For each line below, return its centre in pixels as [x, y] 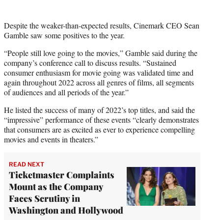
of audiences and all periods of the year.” [66, 92]
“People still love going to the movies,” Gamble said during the [101, 53]
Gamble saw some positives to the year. [64, 35]
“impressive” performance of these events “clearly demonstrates [101, 119]
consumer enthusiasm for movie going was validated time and [99, 72]
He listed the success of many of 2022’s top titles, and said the [99, 110]
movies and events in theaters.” [51, 139]
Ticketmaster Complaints [62, 175]
